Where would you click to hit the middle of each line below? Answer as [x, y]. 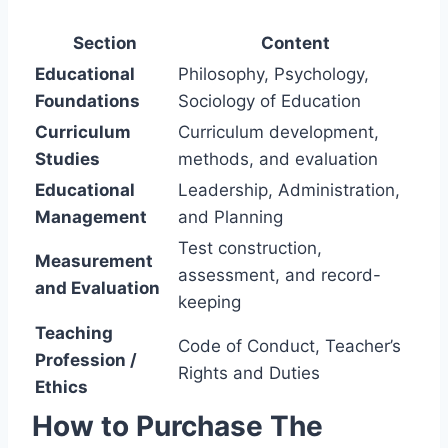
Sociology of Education [269, 100]
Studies [67, 158]
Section [104, 42]
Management [91, 216]
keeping [209, 301]
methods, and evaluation [278, 158]
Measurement [94, 260]
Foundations [87, 100]
